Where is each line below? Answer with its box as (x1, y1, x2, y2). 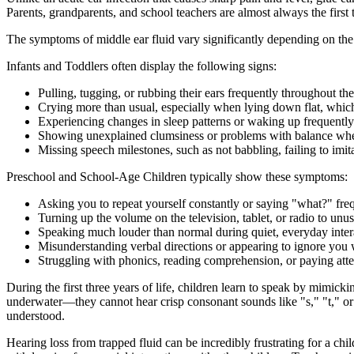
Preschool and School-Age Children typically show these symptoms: (6, 170, 348, 184)
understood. (6, 309, 65, 323)
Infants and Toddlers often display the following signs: (6, 59, 277, 73)
